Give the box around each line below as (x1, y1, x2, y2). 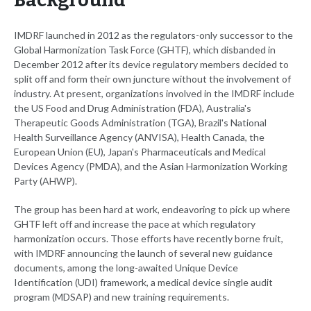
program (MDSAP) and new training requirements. (14, 291, 229, 303)
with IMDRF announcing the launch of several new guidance (14, 247, 273, 260)
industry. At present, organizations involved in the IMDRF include (14, 87, 294, 100)
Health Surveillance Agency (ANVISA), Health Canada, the (14, 131, 264, 144)
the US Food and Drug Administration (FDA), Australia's (14, 102, 251, 115)
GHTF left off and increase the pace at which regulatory (14, 218, 255, 230)
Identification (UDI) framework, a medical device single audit (14, 276, 273, 289)
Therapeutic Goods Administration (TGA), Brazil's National (14, 117, 267, 129)
